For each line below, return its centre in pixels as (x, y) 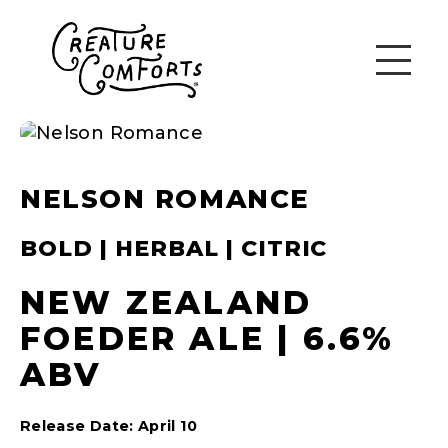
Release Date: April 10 (108, 425)
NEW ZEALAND (166, 302)
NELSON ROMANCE (165, 198)
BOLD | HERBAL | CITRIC (174, 248)
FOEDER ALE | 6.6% (207, 338)
